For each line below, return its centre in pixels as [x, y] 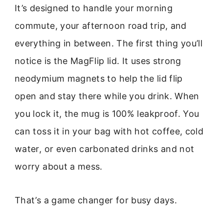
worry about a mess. [59, 167]
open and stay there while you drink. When [107, 96]
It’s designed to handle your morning [94, 8]
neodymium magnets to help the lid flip [99, 79]
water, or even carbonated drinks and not [105, 149]
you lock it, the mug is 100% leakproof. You [107, 114]
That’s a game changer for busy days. [96, 200]
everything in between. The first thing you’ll [109, 44]
